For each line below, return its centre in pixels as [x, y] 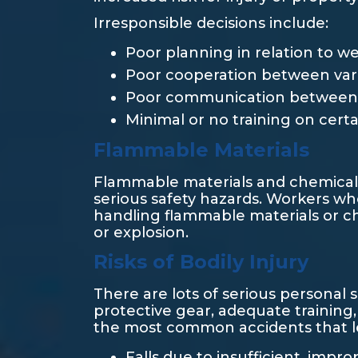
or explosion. [141, 233]
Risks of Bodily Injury [201, 262]
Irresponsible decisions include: [211, 23]
